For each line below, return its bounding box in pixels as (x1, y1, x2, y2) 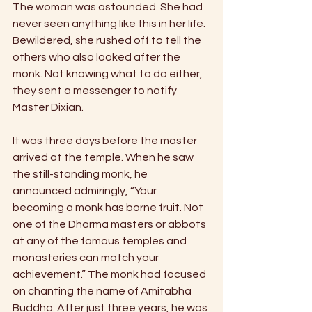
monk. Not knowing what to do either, (13, 68, 205, 80)
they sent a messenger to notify (13, 85, 179, 97)
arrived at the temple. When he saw (13, 152, 196, 164)
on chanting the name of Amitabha (13, 286, 194, 297)
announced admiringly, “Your (13, 185, 159, 197)
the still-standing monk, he (13, 169, 150, 180)
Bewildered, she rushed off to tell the (13, 35, 203, 47)
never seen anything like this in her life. (13, 18, 208, 30)
